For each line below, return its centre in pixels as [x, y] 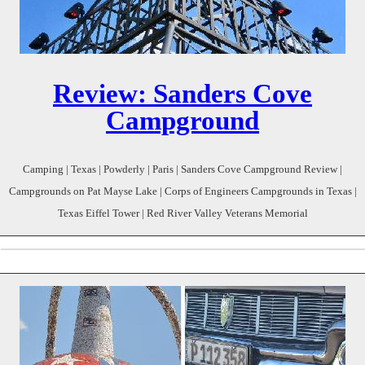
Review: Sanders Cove [182, 94]
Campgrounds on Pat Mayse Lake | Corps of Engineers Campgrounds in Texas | [182, 191]
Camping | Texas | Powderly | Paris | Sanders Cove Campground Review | [182, 169]
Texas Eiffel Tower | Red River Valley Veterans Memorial [182, 213]
